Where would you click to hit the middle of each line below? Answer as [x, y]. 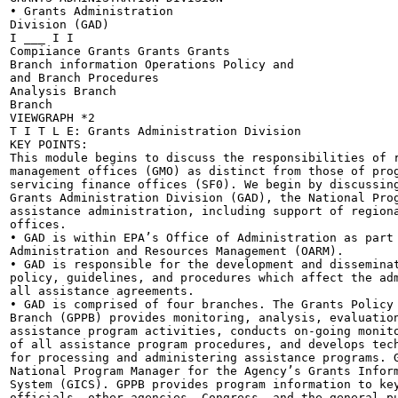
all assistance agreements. [102, 291]
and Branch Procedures [84, 78]
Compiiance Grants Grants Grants [120, 51]
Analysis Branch [63, 91]
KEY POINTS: [49, 144]
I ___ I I [42, 38]
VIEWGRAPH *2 [52, 118]
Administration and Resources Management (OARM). [177, 251]
